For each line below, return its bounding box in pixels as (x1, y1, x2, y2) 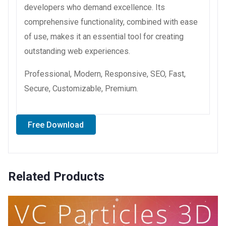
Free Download (28, 120, 84, 130)
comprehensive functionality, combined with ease (24, 17, 198, 27)
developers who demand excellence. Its (24, 2, 165, 12)
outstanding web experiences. (24, 46, 130, 56)
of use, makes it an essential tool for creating (24, 31, 184, 41)
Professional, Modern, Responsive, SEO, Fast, (24, 69, 186, 79)
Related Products (8, 169, 104, 184)
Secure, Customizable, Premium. (24, 83, 138, 93)
